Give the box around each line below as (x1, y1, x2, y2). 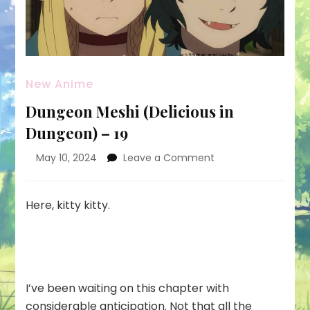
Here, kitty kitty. (26, 197, 111, 214)
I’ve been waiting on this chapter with (26, 280, 230, 297)
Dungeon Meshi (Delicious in (26, 101, 235, 122)
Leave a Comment (123, 151, 215, 165)
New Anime (26, 76, 94, 93)
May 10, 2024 (36, 151, 98, 165)
